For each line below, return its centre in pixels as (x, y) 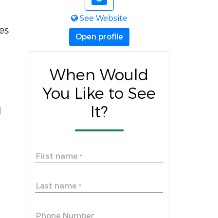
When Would (99, 75)
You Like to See (99, 94)
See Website (102, 18)
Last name (57, 186)
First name (58, 156)
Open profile (99, 37)
